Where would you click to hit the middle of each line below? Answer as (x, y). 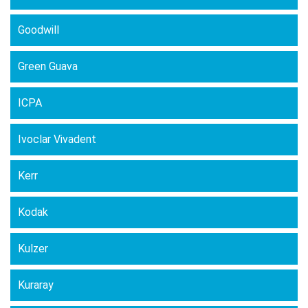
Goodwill (38, 30)
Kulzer (33, 249)
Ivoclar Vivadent (57, 139)
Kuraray (36, 285)
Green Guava (48, 66)
